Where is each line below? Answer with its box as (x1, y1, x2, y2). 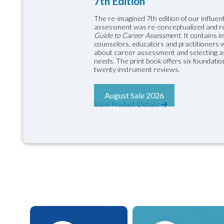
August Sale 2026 (104, 90, 164, 100)
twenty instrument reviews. (94, 65, 180, 74)
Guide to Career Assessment (94, 31, 180, 40)
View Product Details (94, 100, 161, 109)
